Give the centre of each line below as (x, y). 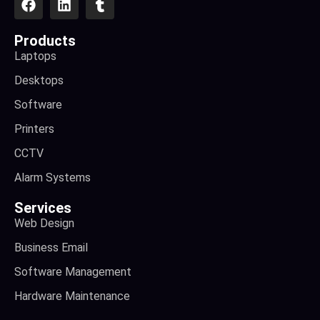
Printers (34, 129)
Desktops (39, 81)
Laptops (35, 56)
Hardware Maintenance (72, 296)
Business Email (51, 248)
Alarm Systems (52, 178)
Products (45, 41)
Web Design (44, 224)
